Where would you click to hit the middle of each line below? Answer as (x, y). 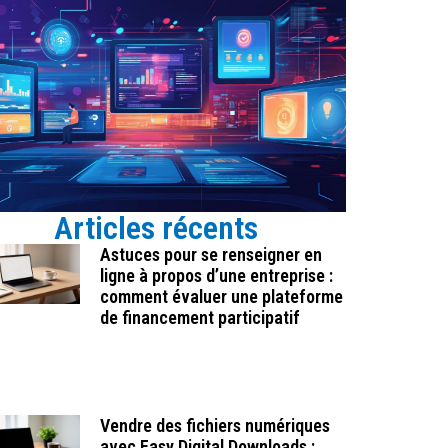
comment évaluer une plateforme (221, 297)
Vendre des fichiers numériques (214, 425)
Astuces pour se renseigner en (210, 255)
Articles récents (155, 228)
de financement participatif (199, 318)
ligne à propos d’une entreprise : (216, 276)
